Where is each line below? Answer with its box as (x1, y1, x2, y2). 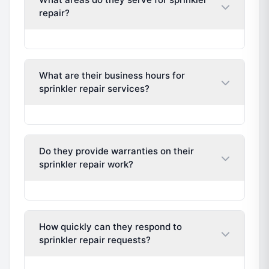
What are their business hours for (39, 70, 185, 81)
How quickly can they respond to (39, 221, 182, 232)
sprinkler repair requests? (39, 234, 151, 246)
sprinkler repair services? (39, 83, 150, 94)
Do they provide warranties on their (39, 145, 194, 157)
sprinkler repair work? (39, 159, 133, 170)
